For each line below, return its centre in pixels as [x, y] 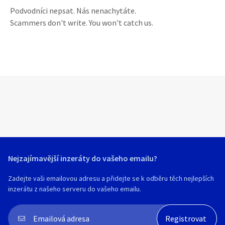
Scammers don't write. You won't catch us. [82, 23]
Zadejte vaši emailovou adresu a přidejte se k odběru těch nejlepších [111, 178]
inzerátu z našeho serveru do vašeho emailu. [75, 189]
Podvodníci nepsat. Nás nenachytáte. [73, 11]
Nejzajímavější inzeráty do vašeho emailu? [83, 158]
